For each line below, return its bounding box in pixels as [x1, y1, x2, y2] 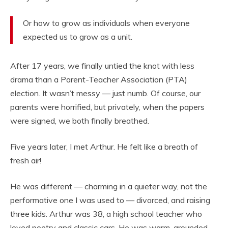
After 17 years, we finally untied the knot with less [10, 61, 194, 71]
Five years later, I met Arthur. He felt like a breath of [10, 141, 198, 152]
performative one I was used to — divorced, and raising [10, 195, 210, 206]
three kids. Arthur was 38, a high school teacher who [10, 209, 202, 219]
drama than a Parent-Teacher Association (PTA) [10, 74, 187, 85]
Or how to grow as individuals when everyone [23, 18, 190, 28]
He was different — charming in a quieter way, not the [10, 181, 207, 192]
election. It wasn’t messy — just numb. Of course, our [10, 88, 201, 99]
